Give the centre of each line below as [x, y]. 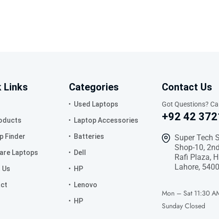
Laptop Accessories [106, 120]
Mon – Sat [177, 193]
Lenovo [86, 185]
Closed [195, 206]
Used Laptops [96, 104]
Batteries [89, 136]
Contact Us [187, 87]
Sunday [172, 206]
